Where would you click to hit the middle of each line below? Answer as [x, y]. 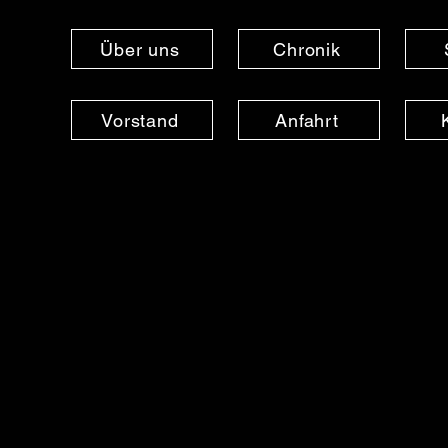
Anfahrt [307, 120]
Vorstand [140, 120]
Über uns [140, 49]
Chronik [307, 49]
